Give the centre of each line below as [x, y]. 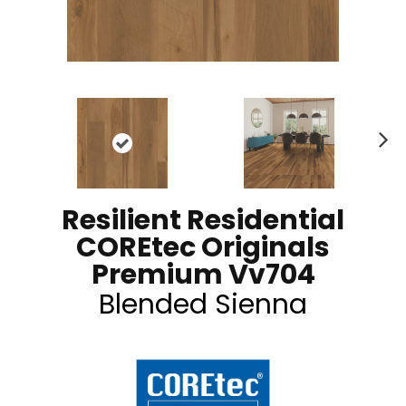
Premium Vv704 [203, 274]
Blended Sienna [203, 304]
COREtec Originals [203, 247]
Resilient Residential [203, 220]
